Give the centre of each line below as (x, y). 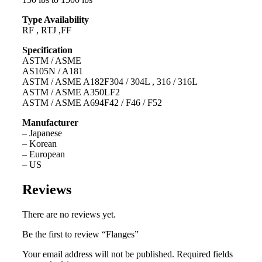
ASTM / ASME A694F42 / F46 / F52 (92, 103)
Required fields (204, 254)
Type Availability (55, 20)
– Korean (39, 144)
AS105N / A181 (52, 71)
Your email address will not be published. (98, 254)
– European (43, 154)
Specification (47, 50)
